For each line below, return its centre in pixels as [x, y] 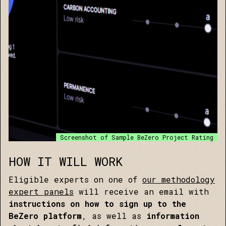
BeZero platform [45, 216]
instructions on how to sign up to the [97, 204]
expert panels [41, 191]
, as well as [114, 216]
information [173, 216]
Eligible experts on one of [75, 179]
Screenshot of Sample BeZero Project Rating [137, 137]
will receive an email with [141, 191]
